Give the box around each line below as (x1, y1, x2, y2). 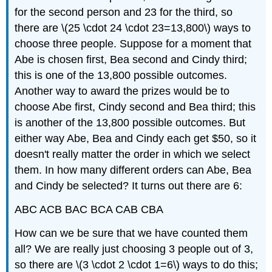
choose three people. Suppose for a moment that (15, 38, 252, 50)
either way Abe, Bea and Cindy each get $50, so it (15, 132, 257, 145)
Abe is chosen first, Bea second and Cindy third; (15, 53, 248, 66)
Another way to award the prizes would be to (15, 85, 230, 98)
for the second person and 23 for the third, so (15, 6, 233, 19)
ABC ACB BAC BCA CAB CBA (15, 203, 164, 216)
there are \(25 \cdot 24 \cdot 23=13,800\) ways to (15, 22, 251, 35)
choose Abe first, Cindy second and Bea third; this (15, 101, 256, 114)
